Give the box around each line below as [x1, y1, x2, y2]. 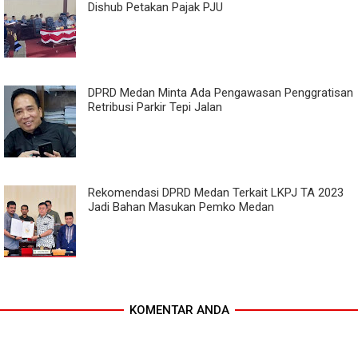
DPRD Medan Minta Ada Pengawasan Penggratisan [88, 85, 353, 100]
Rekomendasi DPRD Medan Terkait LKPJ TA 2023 [88, 185, 344, 200]
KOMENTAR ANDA [129, 302, 229, 317]
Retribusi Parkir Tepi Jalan [88, 99, 222, 114]
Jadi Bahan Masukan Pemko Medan [88, 199, 274, 214]
